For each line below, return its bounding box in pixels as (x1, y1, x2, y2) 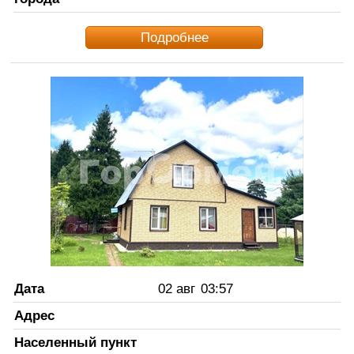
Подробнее (140, 28, 209, 45)
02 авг (157, 281, 195, 297)
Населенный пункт (13, 334, 137, 351)
